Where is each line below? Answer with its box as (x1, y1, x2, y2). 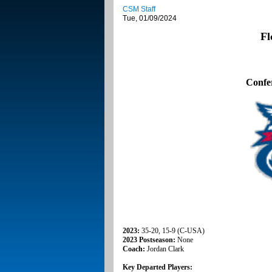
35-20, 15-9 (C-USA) (141, 226, 205, 236)
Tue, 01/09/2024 (123, 14, 177, 23)
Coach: (123, 245, 147, 254)
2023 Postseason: (123, 236, 177, 245)
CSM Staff (123, 5, 155, 14)
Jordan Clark (147, 245, 184, 254)
